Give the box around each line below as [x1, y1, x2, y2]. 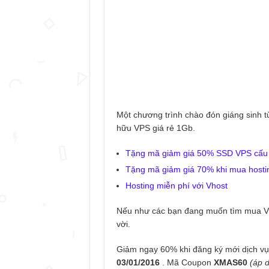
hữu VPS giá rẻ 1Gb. [116, 123, 195, 133]
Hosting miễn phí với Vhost [125, 181, 228, 190]
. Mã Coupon [159, 258, 214, 267]
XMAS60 [213, 258, 247, 267]
